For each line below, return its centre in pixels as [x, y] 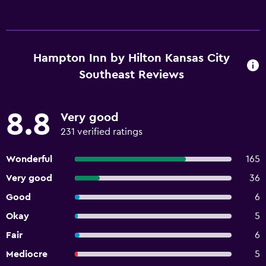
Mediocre [27, 254]
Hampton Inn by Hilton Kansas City [131, 58]
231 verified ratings [102, 132]
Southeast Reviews [131, 75]
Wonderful [29, 159]
